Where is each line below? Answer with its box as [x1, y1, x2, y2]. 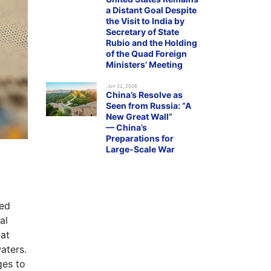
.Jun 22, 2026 [106, 83, 137, 89]
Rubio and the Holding [106, 38, 197, 48]
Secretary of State [106, 27, 179, 37]
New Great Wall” [106, 111, 172, 122]
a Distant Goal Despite [106, 5, 197, 15]
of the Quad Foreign [106, 48, 187, 59]
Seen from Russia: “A [106, 100, 191, 111]
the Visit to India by [106, 16, 184, 26]
